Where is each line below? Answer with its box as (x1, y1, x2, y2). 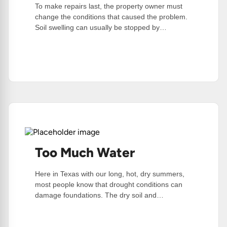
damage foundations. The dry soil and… (35, 191, 164, 200)
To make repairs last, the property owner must (35, 2, 182, 11)
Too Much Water (35, 144, 135, 161)
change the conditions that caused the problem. (35, 13, 187, 21)
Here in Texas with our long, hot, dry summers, (35, 170, 184, 178)
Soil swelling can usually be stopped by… (35, 23, 167, 32)
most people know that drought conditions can (35, 180, 182, 189)
